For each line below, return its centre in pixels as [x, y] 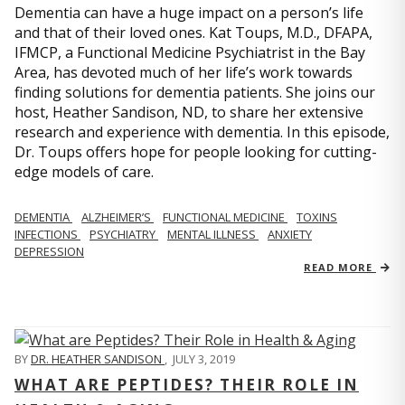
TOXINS [317, 217]
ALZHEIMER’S [118, 217]
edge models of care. [84, 172]
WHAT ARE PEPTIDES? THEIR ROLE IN [187, 384]
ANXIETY [290, 235]
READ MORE [340, 268]
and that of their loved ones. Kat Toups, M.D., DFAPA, [193, 33]
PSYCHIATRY [124, 235]
